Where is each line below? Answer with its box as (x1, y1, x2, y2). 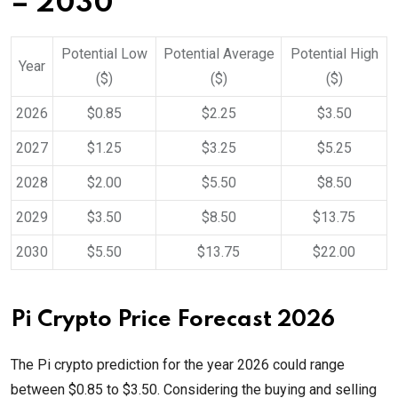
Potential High (290, 45, 378, 63)
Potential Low (61, 45, 147, 63)
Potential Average (163, 45, 275, 63)
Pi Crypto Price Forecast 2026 (11, 309, 335, 332)
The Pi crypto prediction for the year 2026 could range (11, 356, 345, 374)
